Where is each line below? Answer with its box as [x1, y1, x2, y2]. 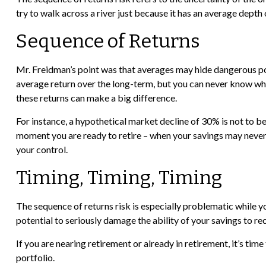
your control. [15, 144, 68, 156]
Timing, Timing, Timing [15, 166, 222, 189]
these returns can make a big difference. [15, 92, 177, 104]
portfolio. [15, 252, 55, 264]
